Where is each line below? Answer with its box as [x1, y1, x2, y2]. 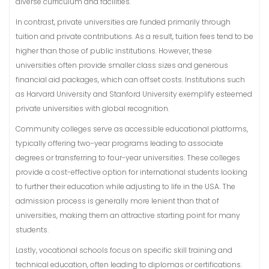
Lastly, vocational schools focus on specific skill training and [16, 245, 232, 255]
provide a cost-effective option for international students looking [16, 167, 247, 177]
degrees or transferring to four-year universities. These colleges [16, 153, 240, 163]
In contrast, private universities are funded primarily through [16, 17, 231, 27]
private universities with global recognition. [16, 103, 169, 113]
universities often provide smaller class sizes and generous [16, 60, 228, 70]
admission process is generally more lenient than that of [16, 196, 219, 206]
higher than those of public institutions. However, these [16, 46, 212, 56]
